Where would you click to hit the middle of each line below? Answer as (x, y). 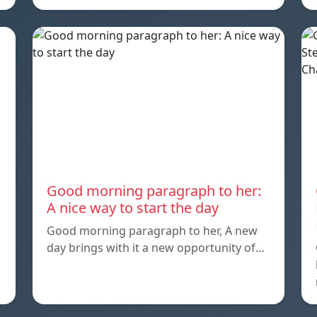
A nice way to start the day (133, 207)
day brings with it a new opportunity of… (156, 247)
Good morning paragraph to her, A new (152, 230)
